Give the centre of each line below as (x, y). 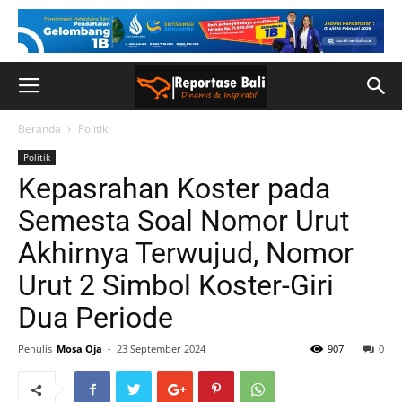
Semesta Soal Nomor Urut (184, 221)
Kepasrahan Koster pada (174, 188)
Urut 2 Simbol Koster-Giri (176, 285)
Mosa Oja (79, 349)
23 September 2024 (161, 349)
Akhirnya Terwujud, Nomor (186, 253)
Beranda (39, 129)
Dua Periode (99, 318)
